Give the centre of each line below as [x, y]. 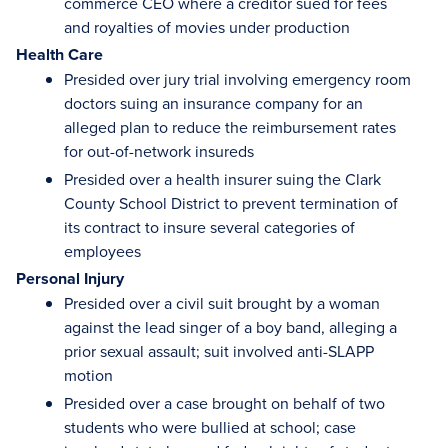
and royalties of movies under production [207, 27]
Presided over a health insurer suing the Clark [222, 179]
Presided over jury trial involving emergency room [237, 79]
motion [88, 375]
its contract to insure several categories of [209, 227]
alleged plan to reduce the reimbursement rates [230, 127]
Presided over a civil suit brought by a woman [222, 303]
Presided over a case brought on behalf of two [224, 403]
